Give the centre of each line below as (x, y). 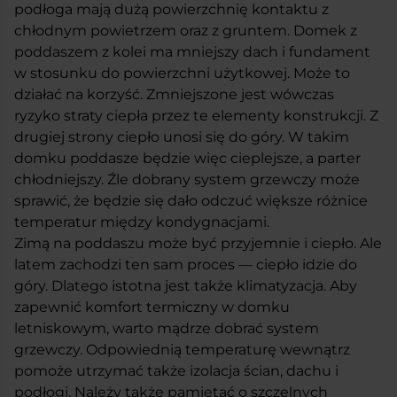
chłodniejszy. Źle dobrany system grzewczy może (187, 179)
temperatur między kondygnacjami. (142, 222)
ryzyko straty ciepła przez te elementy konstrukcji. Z (196, 115)
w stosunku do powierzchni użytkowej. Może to (182, 73)
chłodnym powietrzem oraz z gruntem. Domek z (186, 30)
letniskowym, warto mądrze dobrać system (167, 328)
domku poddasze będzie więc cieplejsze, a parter (187, 158)
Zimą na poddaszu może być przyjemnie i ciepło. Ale (198, 243)
